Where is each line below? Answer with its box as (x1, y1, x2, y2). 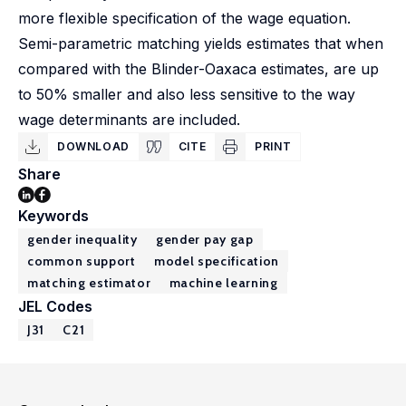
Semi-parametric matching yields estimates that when (18, 34, 383, 53)
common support (27, 253, 136, 269)
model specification (153, 253, 280, 269)
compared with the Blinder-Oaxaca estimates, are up (18, 60, 379, 78)
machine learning (169, 275, 278, 291)
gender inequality (27, 231, 138, 247)
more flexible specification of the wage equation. (18, 9, 351, 27)
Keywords (18, 207, 89, 225)
